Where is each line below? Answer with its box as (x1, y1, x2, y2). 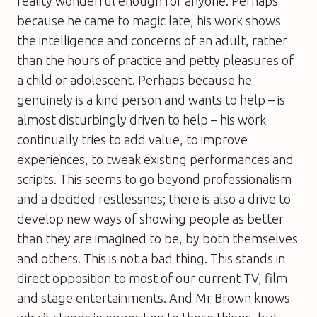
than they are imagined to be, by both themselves (17, 231, 298, 246)
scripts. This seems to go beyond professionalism (17, 171, 292, 186)
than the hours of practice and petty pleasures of (17, 52, 294, 67)
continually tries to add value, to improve (17, 132, 248, 146)
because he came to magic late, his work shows (17, 13, 281, 28)
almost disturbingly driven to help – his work (17, 112, 266, 127)
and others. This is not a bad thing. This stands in (17, 250, 285, 265)
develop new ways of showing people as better (17, 211, 284, 226)
